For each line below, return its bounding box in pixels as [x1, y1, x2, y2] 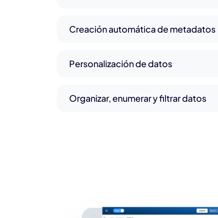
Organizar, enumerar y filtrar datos [69, 92, 206, 104]
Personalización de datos [69, 58, 172, 70]
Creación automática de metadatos [69, 23, 216, 35]
